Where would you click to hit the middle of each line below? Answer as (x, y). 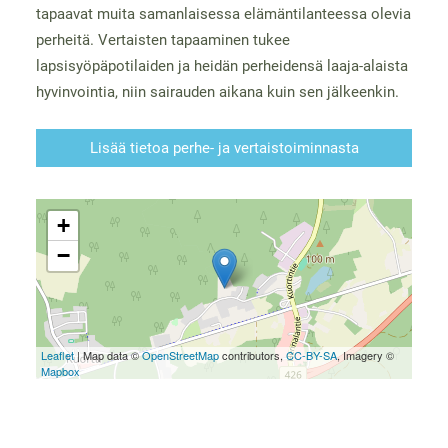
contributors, (252, 354)
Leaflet (57, 354)
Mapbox (60, 370)
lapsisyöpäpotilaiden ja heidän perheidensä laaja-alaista (221, 65)
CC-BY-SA (311, 354)
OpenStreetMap (180, 354)
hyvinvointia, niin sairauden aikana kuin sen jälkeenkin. (217, 91)
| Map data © (107, 354)
